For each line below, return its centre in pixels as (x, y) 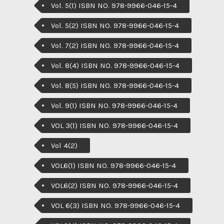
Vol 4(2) (64, 145)
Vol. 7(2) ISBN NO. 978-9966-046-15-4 (115, 45)
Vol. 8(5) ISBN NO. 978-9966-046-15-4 (115, 85)
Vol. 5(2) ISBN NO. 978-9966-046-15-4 (115, 25)
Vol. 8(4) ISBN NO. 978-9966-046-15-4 (115, 65)
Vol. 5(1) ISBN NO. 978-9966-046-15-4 (114, 5)
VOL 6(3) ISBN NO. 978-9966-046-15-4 (115, 205)
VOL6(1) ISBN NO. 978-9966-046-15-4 (113, 165)
